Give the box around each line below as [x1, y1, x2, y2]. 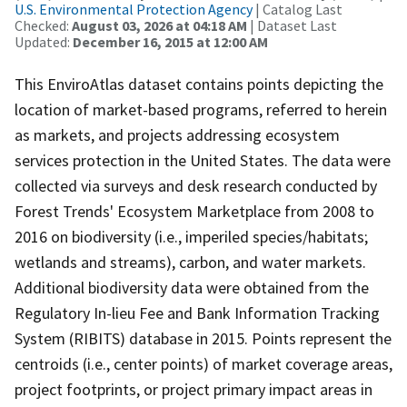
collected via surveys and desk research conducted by [15, 174, 377, 196]
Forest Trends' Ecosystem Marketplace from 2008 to [15, 200, 374, 222]
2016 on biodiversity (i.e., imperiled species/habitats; [15, 225, 368, 247]
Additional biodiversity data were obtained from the [15, 276, 369, 298]
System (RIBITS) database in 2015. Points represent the [15, 327, 392, 349]
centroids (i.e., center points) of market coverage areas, [15, 352, 392, 374]
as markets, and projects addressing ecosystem [15, 124, 340, 145]
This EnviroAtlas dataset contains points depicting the [15, 73, 383, 94]
